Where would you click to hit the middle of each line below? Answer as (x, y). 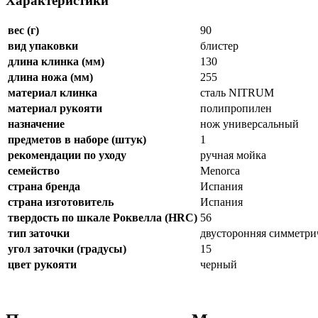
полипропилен (236, 108)
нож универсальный (250, 124)
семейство (34, 170)
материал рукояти (55, 108)
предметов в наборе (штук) (77, 139)
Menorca (220, 170)
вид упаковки (43, 45)
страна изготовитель (61, 202)
